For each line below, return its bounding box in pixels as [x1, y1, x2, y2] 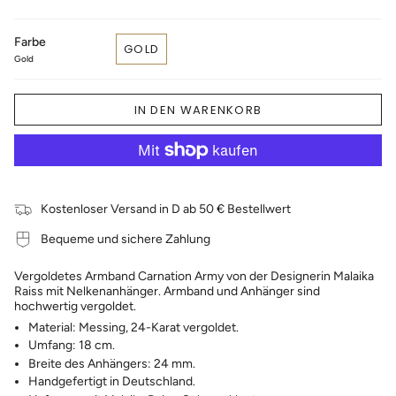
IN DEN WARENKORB [133, 101, 263, 118]
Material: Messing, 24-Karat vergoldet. [28, 319, 241, 335]
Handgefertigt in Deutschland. [28, 374, 195, 390]
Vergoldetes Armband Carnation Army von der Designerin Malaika [14, 268, 374, 284]
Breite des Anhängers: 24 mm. [28, 355, 195, 371]
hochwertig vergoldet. [14, 298, 136, 314]
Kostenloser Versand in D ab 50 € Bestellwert [41, 202, 291, 217]
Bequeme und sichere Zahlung [41, 232, 210, 247]
